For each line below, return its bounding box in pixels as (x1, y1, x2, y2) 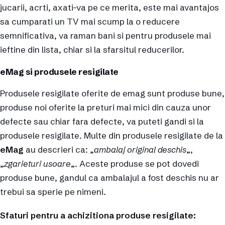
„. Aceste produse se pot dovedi (71, 158, 199, 169)
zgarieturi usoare (4, 158, 71, 169)
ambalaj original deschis (94, 144, 186, 155)
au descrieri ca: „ (24, 144, 94, 155)
